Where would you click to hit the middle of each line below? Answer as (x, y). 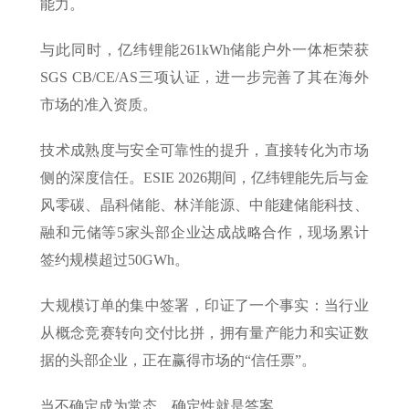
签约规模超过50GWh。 (115, 259)
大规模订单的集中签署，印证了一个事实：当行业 (204, 305)
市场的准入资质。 (99, 104)
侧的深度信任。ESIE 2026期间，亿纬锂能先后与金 (204, 177)
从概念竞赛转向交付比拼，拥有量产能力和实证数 (204, 332)
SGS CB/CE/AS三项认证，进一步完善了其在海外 (204, 77)
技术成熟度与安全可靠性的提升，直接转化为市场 (204, 150)
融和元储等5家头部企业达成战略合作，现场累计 (204, 232)
